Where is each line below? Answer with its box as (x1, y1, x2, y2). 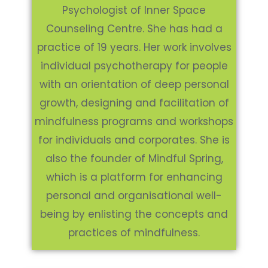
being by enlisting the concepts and (40, 206, 228, 221)
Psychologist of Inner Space (62, 2, 206, 17)
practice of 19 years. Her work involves (36, 39, 232, 54)
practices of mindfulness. (68, 225, 200, 240)
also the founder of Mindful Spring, (45, 151, 223, 166)
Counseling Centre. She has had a (45, 21, 223, 36)
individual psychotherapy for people (40, 58, 228, 73)
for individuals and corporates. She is (38, 132, 230, 147)
